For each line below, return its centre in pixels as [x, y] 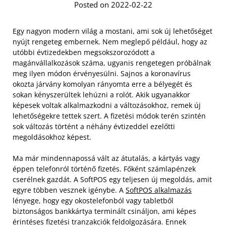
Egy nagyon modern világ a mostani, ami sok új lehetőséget [112, 31]
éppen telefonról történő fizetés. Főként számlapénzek [104, 168]
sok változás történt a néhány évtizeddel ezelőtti [94, 126]
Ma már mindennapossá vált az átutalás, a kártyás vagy [106, 158]
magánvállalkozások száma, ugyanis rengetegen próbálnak [112, 63]
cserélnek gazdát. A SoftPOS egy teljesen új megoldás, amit [112, 179]
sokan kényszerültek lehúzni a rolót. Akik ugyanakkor [101, 94]
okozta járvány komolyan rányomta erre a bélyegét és [102, 84]
